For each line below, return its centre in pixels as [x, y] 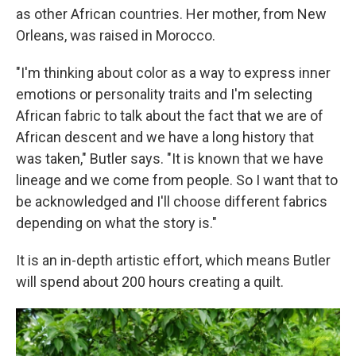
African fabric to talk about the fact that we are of [170, 116]
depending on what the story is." [116, 223]
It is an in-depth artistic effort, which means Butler [173, 261]
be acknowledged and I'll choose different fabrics [172, 202]
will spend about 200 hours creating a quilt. [150, 282]
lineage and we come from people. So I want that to [177, 180]
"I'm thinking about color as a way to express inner [173, 73]
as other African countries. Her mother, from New [171, 14]
